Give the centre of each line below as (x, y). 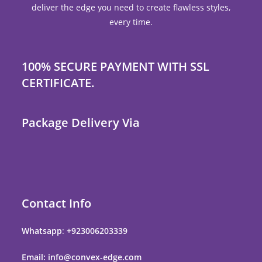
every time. (131, 22)
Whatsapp (42, 231)
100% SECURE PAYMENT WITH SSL (116, 67)
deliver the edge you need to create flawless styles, (131, 8)
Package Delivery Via (81, 123)
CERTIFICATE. (58, 83)
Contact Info (57, 204)
